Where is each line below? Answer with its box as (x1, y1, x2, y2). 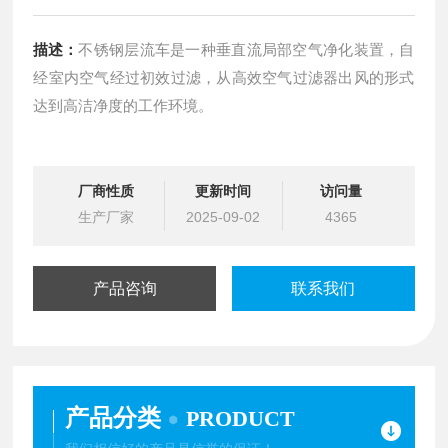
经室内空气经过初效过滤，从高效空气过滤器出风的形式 (33, 68, 415, 86)
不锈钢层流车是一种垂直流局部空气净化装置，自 (78, 40, 415, 58)
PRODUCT (186, 405, 296, 431)
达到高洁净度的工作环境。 (33, 96, 214, 114)
